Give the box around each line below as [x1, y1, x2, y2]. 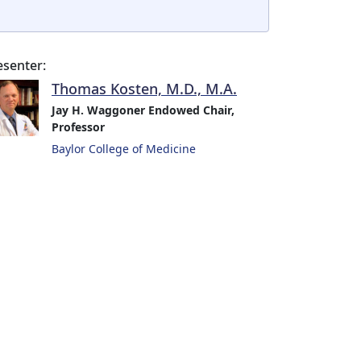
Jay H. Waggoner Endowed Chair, [52, 102, 234, 118]
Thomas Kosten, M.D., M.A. [52, 79, 237, 98]
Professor [52, 119, 105, 135]
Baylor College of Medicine [52, 141, 196, 156]
